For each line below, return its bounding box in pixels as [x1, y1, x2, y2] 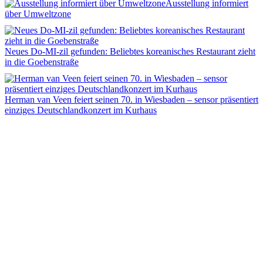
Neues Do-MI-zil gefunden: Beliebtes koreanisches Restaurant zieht [5, 46, 255, 56]
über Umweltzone [5, 8, 71, 19]
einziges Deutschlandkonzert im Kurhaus [5, 104, 157, 115]
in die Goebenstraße [5, 56, 79, 67]
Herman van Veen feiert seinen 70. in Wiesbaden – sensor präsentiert [5, 94, 258, 104]
